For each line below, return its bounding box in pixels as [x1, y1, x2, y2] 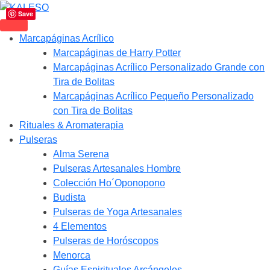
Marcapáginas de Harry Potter [53, 47, 181, 58]
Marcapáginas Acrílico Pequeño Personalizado [53, 90, 254, 101]
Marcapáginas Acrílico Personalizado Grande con [53, 61, 265, 72]
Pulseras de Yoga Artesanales [53, 206, 182, 217]
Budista [53, 192, 86, 202]
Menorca [53, 250, 90, 260]
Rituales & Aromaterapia [19, 119, 124, 130]
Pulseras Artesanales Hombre [53, 163, 181, 174]
